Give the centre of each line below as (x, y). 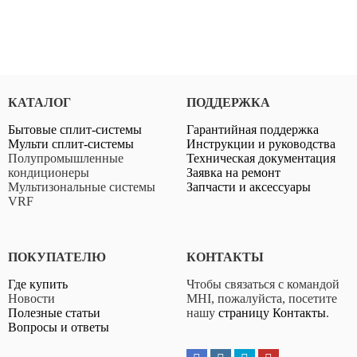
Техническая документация (261, 158)
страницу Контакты (272, 312)
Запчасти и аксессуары (249, 186)
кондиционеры (49, 172)
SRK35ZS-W (178, 241)
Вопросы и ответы (59, 327)
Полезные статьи (54, 312)
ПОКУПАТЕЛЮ (57, 257)
